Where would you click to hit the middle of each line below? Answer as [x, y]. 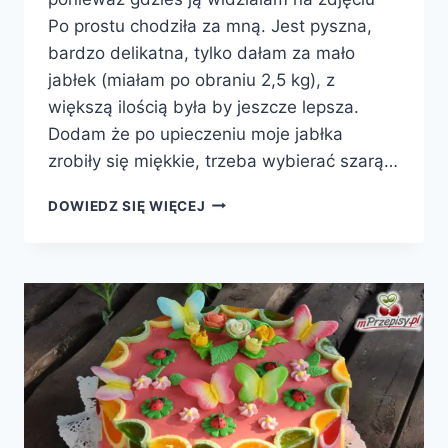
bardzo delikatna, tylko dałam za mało [201, 52]
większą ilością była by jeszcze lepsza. [203, 106]
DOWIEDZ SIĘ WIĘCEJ [127, 205]
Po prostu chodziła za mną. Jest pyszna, [210, 25]
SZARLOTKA [249, 200]
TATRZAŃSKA [254, 221]
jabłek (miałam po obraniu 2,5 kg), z [191, 79]
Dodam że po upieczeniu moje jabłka [195, 133]
